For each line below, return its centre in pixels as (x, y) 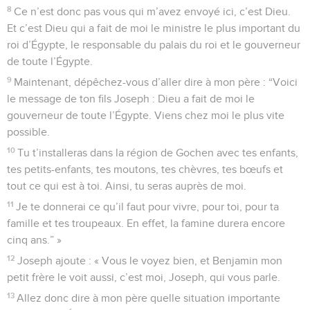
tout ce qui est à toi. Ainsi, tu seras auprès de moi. (127, 186)
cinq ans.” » (34, 240)
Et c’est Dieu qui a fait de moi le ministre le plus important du (154, 28)
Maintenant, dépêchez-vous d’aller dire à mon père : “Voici (156, 82)
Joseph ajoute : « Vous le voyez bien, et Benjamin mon (150, 261)
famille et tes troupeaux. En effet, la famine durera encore (146, 223)
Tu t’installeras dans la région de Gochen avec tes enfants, (158, 153)
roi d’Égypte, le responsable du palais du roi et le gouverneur (154, 45)
